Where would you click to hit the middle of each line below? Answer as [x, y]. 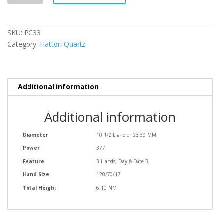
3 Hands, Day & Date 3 [122, 161]
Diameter [35, 134]
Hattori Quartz [63, 44]
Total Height [40, 187]
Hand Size [36, 174]
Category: [24, 44]
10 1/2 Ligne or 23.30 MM [126, 134]
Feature [33, 161]
